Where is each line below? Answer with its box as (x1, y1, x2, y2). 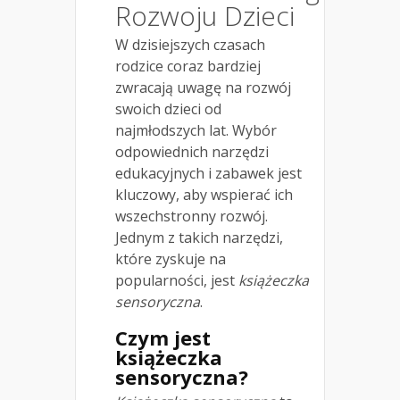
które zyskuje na (115, 248, 226, 269)
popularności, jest (115, 270, 238, 290)
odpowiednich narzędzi (115, 141, 269, 162)
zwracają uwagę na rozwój (115, 77, 291, 97)
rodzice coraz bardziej (115, 55, 261, 76)
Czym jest (115, 323, 211, 351)
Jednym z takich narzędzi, (115, 227, 283, 247)
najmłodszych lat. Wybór (115, 120, 277, 140)
